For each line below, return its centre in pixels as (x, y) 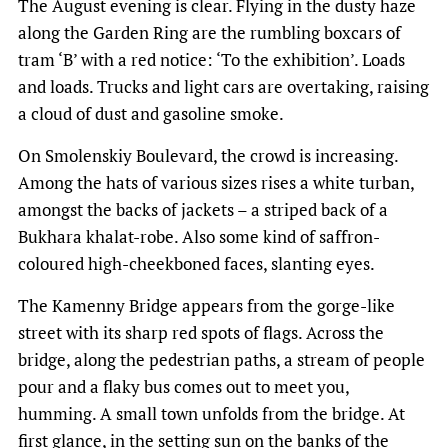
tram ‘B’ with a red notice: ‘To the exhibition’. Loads (211, 60)
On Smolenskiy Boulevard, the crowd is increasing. (208, 156)
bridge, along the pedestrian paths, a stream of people (221, 360)
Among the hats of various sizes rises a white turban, (216, 183)
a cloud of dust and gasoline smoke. (151, 114)
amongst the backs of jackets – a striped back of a (203, 210)
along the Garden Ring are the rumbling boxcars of (209, 33)
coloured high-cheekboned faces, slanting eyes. (196, 264)
